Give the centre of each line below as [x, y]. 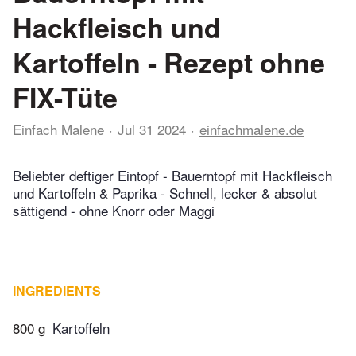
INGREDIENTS [57, 291]
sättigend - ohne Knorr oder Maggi [114, 211]
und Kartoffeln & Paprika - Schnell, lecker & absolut [165, 193]
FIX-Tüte [65, 97]
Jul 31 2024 [152, 129]
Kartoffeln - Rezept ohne [169, 62]
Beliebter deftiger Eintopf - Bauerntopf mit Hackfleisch [172, 176]
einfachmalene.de [252, 129]
